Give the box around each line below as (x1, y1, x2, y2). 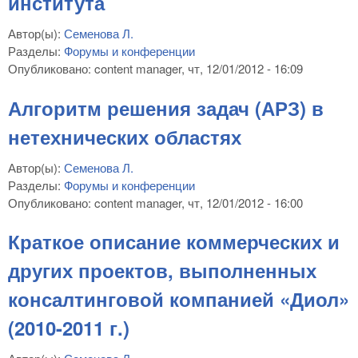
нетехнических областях (8, 122, 241, 150)
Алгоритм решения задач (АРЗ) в (8, 93, 324, 121)
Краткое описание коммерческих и (8, 228, 340, 256)
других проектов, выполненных (8, 257, 316, 284)
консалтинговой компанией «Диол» (8, 285, 349, 313)
